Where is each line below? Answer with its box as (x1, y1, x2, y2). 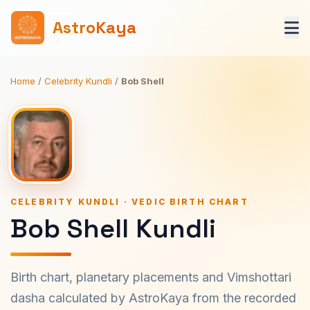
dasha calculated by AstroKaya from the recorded (10, 291, 296, 305)
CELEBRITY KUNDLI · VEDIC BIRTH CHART (10, 197, 248, 207)
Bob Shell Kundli (10, 212, 216, 245)
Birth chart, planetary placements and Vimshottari (10, 270, 291, 284)
